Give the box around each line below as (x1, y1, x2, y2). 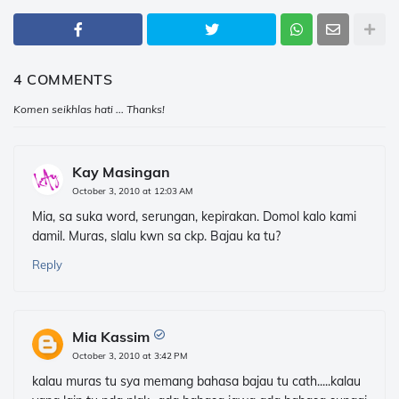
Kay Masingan (72, 163, 170, 181)
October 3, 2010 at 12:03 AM (72, 185, 192, 197)
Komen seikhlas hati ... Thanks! (13, 102, 165, 116)
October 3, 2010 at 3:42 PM (72, 350, 187, 362)
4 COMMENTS (13, 70, 112, 88)
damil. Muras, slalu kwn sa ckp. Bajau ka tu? (32, 228, 281, 244)
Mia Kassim (72, 328, 150, 346)
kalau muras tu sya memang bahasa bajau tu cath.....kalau (32, 373, 361, 389)
